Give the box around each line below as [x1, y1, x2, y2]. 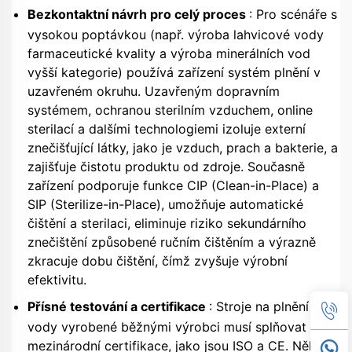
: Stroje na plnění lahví [209, 298, 340, 314]
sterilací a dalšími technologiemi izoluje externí [27, 120, 306, 137]
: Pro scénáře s [249, 5, 337, 22]
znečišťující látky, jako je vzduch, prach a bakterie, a [27, 139, 338, 156]
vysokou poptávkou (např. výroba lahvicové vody [27, 26, 324, 42]
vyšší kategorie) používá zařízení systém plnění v [27, 64, 321, 80]
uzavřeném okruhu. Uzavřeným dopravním [27, 82, 280, 99]
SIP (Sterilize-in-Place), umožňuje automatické [27, 196, 303, 212]
